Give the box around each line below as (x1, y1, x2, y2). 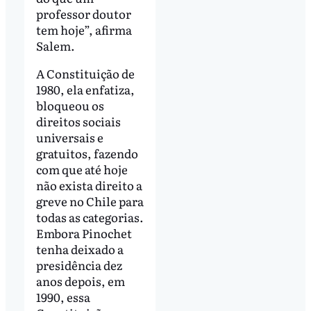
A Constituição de (35, 64, 135, 82)
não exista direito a (35, 176, 142, 194)
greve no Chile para (35, 192, 144, 210)
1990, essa (35, 287, 90, 305)
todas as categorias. (35, 208, 144, 226)
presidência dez (35, 255, 122, 274)
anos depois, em (35, 271, 125, 289)
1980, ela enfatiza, (35, 80, 135, 98)
